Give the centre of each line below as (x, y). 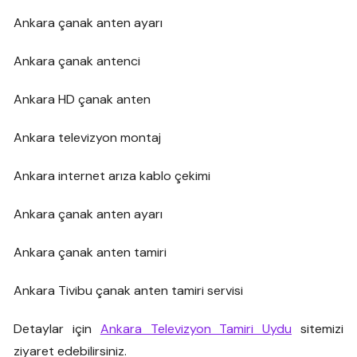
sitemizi (318, 328)
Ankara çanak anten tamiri (90, 252)
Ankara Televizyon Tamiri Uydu (196, 328)
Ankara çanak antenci (77, 61)
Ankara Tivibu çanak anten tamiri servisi (129, 290)
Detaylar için (57, 328)
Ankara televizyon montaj (88, 137)
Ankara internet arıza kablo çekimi (112, 175)
